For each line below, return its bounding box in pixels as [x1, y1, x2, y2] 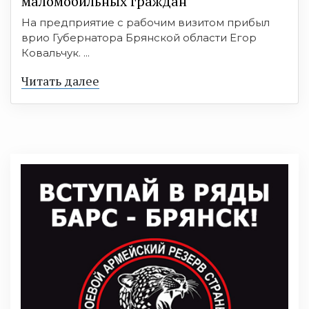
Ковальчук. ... [21, 46, 90, 59]
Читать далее [21, 72, 99, 89]
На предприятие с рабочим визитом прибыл [21, 15, 270, 29]
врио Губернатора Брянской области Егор [21, 30, 257, 44]
